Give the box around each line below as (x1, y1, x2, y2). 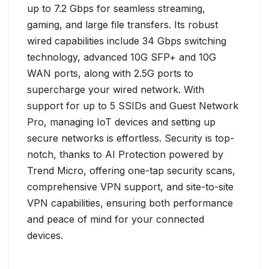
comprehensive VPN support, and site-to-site (27, 181, 234, 193)
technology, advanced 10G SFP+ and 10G (27, 51, 216, 64)
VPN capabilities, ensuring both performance (27, 197, 233, 210)
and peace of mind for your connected (27, 213, 204, 226)
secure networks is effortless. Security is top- (27, 132, 234, 145)
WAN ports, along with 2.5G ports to (27, 67, 193, 80)
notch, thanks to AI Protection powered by (27, 148, 223, 161)
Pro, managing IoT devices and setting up (27, 116, 216, 128)
